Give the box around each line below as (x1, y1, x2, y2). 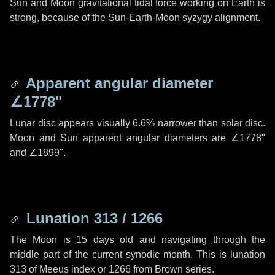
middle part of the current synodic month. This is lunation (10, 249, 265, 260)
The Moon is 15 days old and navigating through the (10, 234, 265, 245)
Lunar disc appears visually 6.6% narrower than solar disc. (10, 118, 265, 128)
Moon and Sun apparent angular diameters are (10, 133, 231, 143)
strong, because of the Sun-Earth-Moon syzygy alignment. (10, 12, 260, 23)
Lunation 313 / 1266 (22, 210, 163, 227)
